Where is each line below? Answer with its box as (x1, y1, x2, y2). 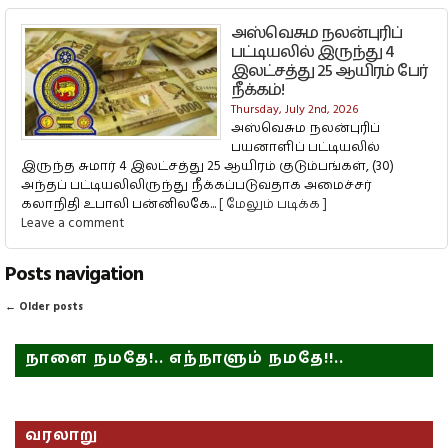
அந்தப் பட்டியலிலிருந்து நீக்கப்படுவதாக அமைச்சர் (21, 176, 372, 195)
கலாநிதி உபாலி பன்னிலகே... (21, 195, 219, 214)
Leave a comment (21, 214, 124, 233)
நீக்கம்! (231, 79, 284, 102)
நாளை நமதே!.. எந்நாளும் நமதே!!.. (25, 348, 344, 370)
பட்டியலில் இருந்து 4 (231, 41, 394, 64)
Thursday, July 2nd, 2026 (231, 101, 358, 119)
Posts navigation (5, 260, 143, 289)
